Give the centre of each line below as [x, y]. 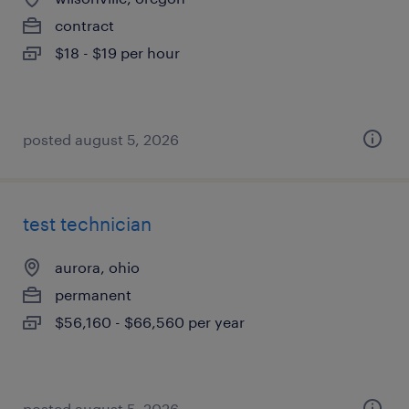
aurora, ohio [97, 267]
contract [84, 25]
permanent [93, 294]
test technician [87, 224]
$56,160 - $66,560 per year [150, 322]
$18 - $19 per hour [117, 52]
